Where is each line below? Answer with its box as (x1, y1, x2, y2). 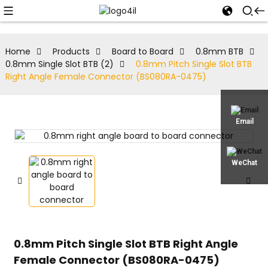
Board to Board (111, 45, 173, 57)
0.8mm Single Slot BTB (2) (5, 58, 114, 70)
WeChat (232, 158, 257, 167)
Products (52, 45, 90, 57)
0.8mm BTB (195, 45, 243, 57)
